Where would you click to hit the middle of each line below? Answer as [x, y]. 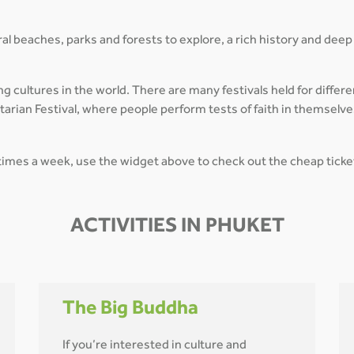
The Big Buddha [130, 311]
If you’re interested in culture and [154, 346]
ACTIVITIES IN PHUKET [177, 229]
